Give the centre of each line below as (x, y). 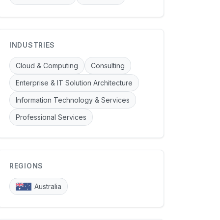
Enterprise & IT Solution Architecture (74, 83)
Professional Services (51, 117)
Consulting (108, 66)
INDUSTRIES (32, 45)
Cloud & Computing (47, 66)
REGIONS (26, 166)
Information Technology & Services (73, 100)
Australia (48, 187)
